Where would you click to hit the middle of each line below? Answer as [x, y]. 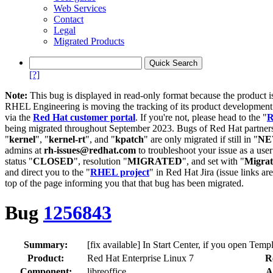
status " [19, 161]
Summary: [46, 244]
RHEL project [120, 172]
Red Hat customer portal [84, 117]
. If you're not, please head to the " [201, 117]
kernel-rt [67, 139]
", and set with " [213, 161]
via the [19, 117]
